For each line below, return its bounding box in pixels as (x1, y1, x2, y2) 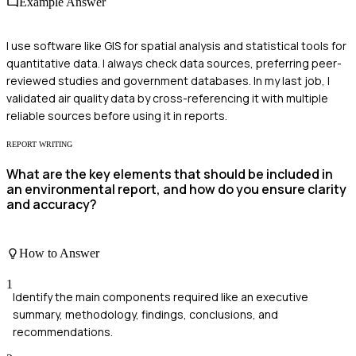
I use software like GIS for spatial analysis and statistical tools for (6, 37, 346, 53)
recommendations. (13, 323, 113, 339)
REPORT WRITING (6, 139, 72, 149)
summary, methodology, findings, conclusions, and (13, 306, 278, 322)
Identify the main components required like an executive (13, 288, 308, 304)
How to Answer (19, 246, 99, 260)
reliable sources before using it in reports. (6, 107, 227, 123)
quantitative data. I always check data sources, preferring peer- (6, 55, 342, 71)
